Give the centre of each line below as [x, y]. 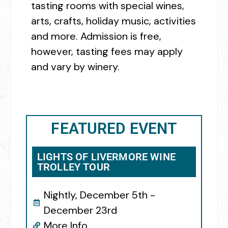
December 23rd [80, 210]
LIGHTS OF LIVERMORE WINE [106, 157]
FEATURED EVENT [114, 129]
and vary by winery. [75, 67]
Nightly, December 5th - [99, 195]
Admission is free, [121, 36]
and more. [56, 36]
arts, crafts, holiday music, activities [113, 21]
